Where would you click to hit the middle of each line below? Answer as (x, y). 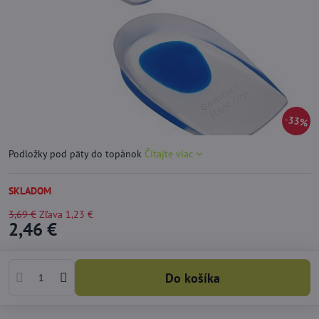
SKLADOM (30, 191)
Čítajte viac (169, 154)
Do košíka (197, 278)
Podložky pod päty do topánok (77, 154)
